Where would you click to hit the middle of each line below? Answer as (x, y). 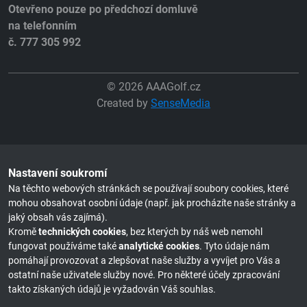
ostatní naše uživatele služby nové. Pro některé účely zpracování (144, 275)
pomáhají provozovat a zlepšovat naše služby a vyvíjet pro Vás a (144, 260)
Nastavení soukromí (58, 173)
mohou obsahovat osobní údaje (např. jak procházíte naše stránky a (152, 203)
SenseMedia (181, 103)
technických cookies (82, 232)
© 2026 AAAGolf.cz (153, 86)
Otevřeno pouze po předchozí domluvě (103, 9)
